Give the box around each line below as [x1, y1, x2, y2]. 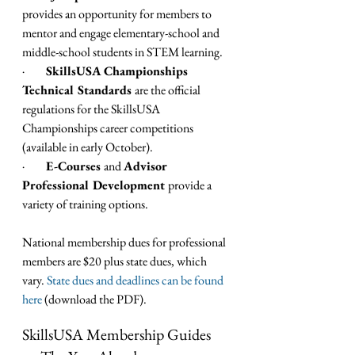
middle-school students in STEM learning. [22, 44, 223, 61]
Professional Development [22, 177, 168, 194]
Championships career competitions [22, 120, 196, 137]
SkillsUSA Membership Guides [22, 324, 214, 345]
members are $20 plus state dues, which [22, 253, 209, 270]
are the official [135, 82, 203, 99]
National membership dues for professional [22, 234, 228, 251]
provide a [168, 177, 214, 194]
